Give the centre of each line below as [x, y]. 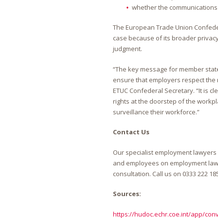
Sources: [127, 194]
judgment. [127, 49]
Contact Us [131, 132]
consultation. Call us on [148, 173]
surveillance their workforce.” [156, 112]
